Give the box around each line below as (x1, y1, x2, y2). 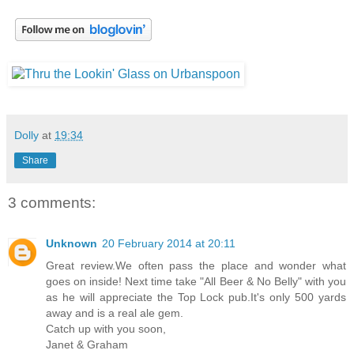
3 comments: (8, 194, 96, 211)
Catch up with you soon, (46, 322, 166, 336)
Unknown (46, 237, 97, 250)
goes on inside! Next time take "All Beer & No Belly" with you (46, 275, 346, 288)
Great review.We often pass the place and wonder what (46, 259, 346, 273)
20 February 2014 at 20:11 (102, 237, 235, 250)
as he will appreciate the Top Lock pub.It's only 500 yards (46, 291, 346, 304)
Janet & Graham (46, 338, 128, 352)
